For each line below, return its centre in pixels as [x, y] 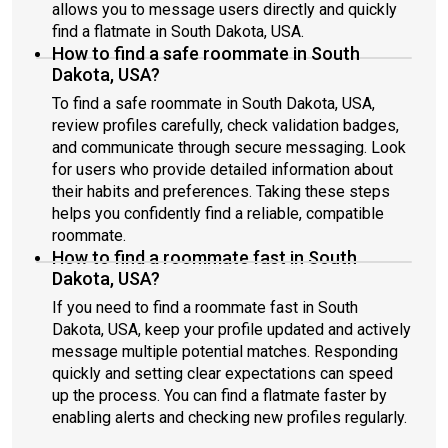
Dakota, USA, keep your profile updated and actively [231, 329]
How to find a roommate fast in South [204, 257]
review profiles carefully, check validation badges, [225, 125]
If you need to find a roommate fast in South [205, 307]
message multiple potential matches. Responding [225, 351]
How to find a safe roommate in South [206, 53]
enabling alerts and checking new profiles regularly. [229, 417]
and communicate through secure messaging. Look [229, 147]
